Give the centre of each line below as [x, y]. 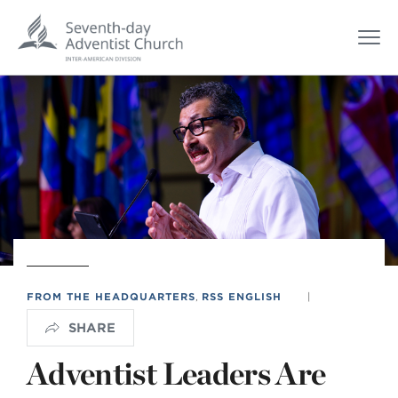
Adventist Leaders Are [176, 373]
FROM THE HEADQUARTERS [111, 296]
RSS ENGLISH [242, 296]
